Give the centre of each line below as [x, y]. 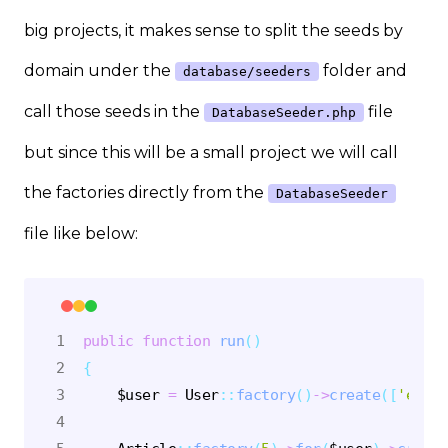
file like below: [81, 233]
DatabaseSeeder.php [284, 112]
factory [265, 394]
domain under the [99, 70]
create [354, 394]
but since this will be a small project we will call [211, 152]
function [176, 340]
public [108, 340]
